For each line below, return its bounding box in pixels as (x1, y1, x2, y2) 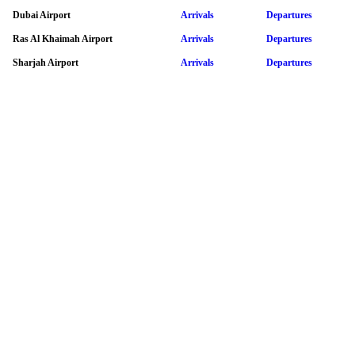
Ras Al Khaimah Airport (13, 32, 113, 44)
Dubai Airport (13, 9, 71, 21)
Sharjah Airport (13, 56, 78, 68)
